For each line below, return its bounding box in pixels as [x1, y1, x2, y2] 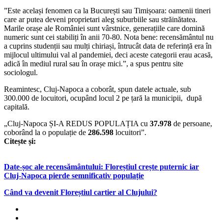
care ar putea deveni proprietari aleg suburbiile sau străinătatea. [4, 15, 197, 24]
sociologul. [4, 68, 38, 77]
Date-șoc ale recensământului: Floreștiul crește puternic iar [4, 162, 199, 171]
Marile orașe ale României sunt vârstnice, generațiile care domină [4, 24, 205, 32]
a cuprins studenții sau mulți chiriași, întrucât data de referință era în [4, 41, 212, 50]
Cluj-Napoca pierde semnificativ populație [4, 171, 144, 180]
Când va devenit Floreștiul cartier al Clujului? [4, 188, 157, 196]
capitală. [4, 102, 29, 111]
